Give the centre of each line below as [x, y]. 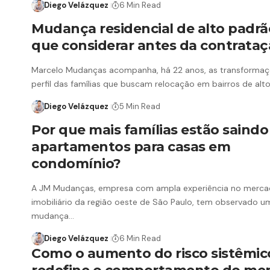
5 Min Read [140, 106]
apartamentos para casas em [131, 147]
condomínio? [76, 164]
